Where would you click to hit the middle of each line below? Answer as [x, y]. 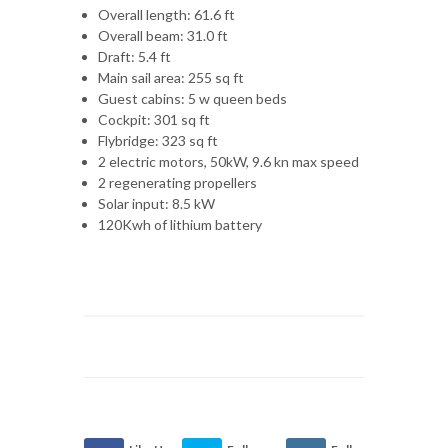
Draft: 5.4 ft [134, 56]
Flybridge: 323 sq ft [158, 140]
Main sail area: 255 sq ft [171, 77]
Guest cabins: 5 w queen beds [192, 98]
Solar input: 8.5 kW [156, 203]
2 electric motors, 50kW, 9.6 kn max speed [228, 161]
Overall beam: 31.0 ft [163, 35]
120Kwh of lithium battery [180, 224]
